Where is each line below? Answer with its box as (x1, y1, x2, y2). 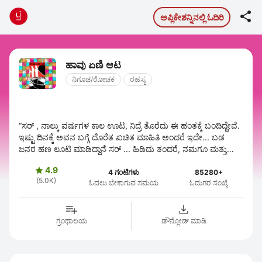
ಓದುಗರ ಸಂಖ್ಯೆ (189, 178, 228, 187)
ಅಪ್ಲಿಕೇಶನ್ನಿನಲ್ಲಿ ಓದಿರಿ (160, 12, 224, 22)
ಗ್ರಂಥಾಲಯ (56, 216, 87, 225)
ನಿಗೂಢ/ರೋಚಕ (72, 75, 115, 84)
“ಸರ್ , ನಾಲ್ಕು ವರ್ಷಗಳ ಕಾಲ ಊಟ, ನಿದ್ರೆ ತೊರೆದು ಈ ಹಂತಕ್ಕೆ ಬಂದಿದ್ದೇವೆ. (19, 120, 240, 130)
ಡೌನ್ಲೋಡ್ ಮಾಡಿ (161, 216, 206, 225)
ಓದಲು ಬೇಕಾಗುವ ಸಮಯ (88, 178, 158, 187)
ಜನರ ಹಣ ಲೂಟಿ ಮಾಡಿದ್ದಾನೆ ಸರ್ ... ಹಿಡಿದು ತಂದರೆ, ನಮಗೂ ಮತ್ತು (19, 144, 227, 154)
